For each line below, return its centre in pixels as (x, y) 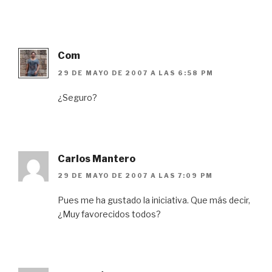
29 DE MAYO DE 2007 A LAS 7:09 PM (136, 176)
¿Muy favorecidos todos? (109, 214)
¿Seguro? (77, 97)
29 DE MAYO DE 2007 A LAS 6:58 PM (136, 73)
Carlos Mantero (97, 158)
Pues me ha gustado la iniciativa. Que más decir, (154, 200)
